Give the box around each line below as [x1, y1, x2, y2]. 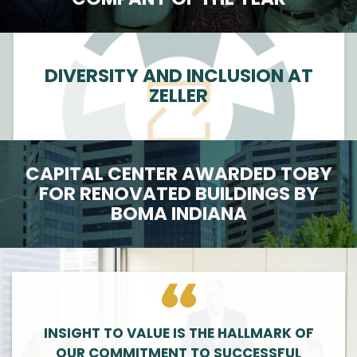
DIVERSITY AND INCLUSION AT [44, 63, 313, 89]
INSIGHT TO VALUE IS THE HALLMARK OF [43, 323, 314, 343]
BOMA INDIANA [110, 200, 247, 226]
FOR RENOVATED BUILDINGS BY [38, 180, 319, 206]
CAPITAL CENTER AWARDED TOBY [25, 160, 332, 186]
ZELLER [149, 83, 208, 109]
